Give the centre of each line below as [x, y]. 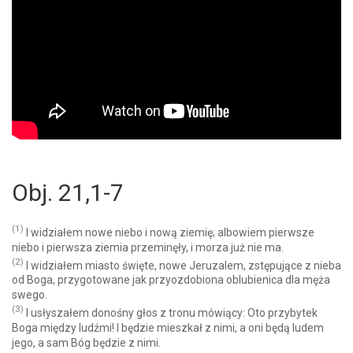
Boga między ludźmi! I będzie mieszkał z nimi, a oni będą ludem [168, 328]
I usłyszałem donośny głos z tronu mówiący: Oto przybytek [171, 313]
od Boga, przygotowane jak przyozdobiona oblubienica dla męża [171, 280]
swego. [30, 295]
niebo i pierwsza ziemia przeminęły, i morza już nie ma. [148, 247]
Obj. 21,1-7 [68, 193]
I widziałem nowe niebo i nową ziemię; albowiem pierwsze [169, 232]
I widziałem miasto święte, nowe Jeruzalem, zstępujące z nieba [182, 265]
